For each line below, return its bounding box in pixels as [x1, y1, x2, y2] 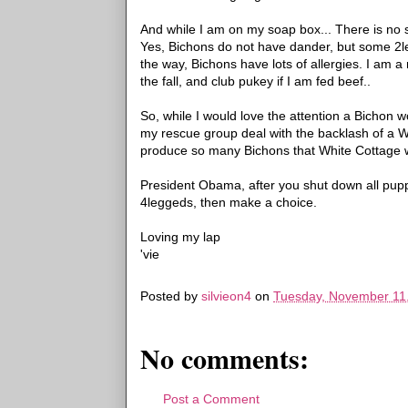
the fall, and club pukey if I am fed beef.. [140, 74, 371, 88]
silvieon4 [201, 289, 251, 304]
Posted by [140, 289, 201, 304]
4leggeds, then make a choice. [140, 195, 317, 209]
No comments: [140, 338, 309, 378]
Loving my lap [140, 229, 220, 244]
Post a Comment [163, 392, 260, 406]
